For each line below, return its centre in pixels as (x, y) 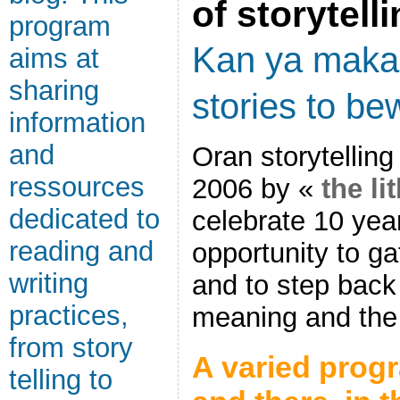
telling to (61, 380)
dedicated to (84, 219)
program (60, 26)
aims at (54, 58)
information (77, 123)
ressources (77, 187)
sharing (54, 91)
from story (71, 348)
